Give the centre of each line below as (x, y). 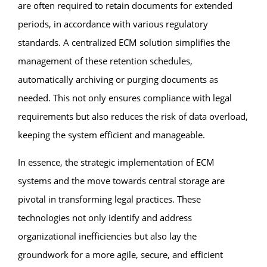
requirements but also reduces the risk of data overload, (133, 116)
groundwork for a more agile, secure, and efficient (120, 254)
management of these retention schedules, (105, 60)
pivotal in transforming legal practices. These (109, 199)
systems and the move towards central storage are (121, 180)
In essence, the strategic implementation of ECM (116, 162)
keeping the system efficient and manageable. (111, 134)
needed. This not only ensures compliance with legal (125, 97)
